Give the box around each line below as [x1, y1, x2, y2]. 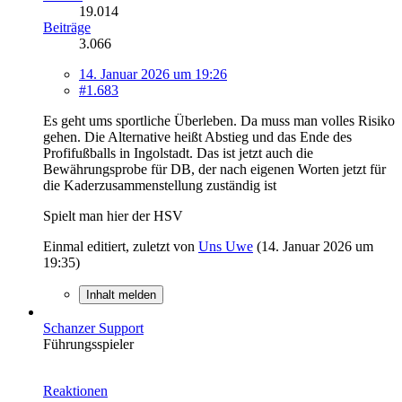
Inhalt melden [86, 287, 156, 301]
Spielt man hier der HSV [43, 207, 183, 223]
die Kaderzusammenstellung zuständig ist [43, 177, 276, 193]
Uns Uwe [198, 238, 253, 254]
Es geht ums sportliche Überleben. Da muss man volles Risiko [43, 112, 395, 128]
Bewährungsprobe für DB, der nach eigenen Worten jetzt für [43, 161, 386, 177]
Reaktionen [43, 382, 108, 398]
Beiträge [43, 19, 91, 35]
